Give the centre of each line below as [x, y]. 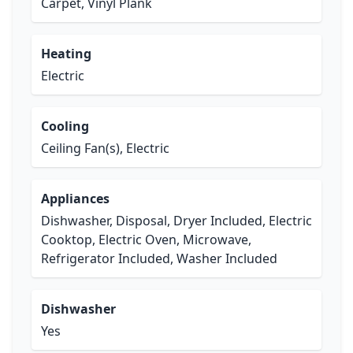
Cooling [65, 126]
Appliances [75, 199]
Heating [66, 54]
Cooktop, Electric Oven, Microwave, [146, 240]
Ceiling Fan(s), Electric [105, 148]
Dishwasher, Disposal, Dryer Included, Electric [176, 221]
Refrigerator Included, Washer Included [159, 258]
